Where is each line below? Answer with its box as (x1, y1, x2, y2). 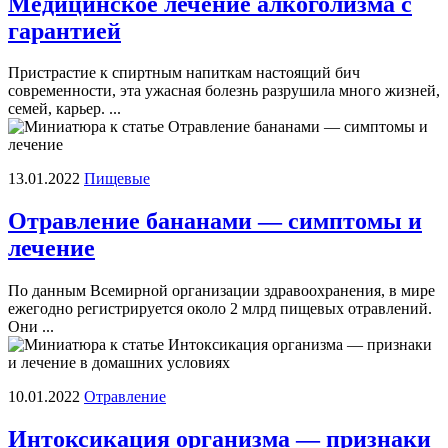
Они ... (8, 318, 54, 336)
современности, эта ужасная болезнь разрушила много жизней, (8, 82, 440, 100)
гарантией (8, 17, 121, 44)
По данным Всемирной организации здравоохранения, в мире (8, 282, 435, 300)
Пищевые (84, 170, 150, 188)
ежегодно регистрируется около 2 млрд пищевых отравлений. (8, 300, 432, 318)
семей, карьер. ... (8, 100, 121, 118)
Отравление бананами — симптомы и (8, 208, 422, 235)
